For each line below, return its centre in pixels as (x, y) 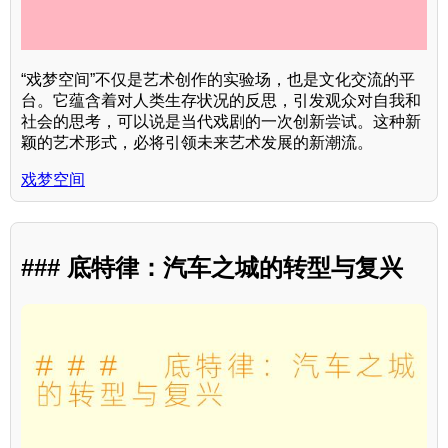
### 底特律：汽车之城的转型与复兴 (212, 268)
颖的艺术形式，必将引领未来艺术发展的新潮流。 (197, 142)
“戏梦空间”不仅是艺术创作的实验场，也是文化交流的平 (218, 79)
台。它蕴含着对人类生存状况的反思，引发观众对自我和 (221, 100)
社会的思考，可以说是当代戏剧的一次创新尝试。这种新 (221, 121)
